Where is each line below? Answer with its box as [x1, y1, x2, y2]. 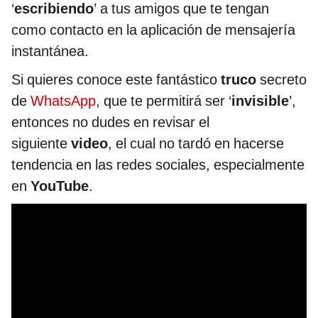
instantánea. [11, 42, 89, 60]
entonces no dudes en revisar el [11, 113, 209, 131]
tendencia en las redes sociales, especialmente [11, 155, 305, 173]
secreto [260, 70, 307, 88]
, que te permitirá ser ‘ [96, 92, 231, 109]
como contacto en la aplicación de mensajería [11, 21, 295, 38]
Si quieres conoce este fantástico [11, 70, 221, 88]
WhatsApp [31, 92, 96, 109]
